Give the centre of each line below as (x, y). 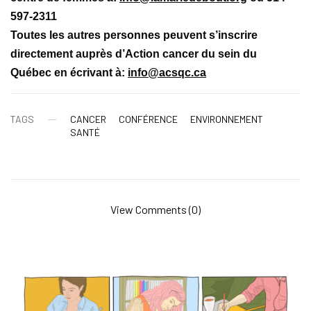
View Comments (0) (155, 210)
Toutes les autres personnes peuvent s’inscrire (134, 35)
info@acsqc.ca (167, 73)
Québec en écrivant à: (69, 73)
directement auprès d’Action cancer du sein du (134, 54)
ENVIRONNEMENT (227, 119)
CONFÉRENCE (148, 119)
